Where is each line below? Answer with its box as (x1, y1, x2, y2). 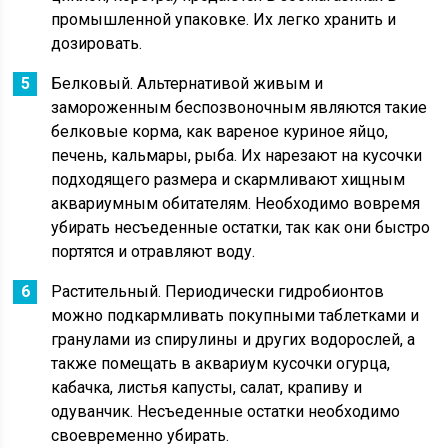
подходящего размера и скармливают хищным (51, 170, 406, 189)
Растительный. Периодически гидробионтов (51, 282, 385, 301)
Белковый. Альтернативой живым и (51, 74, 324, 93)
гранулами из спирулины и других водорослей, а (51, 330, 416, 349)
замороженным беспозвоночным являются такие (51, 98, 428, 117)
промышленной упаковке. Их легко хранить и (51, 10, 397, 29)
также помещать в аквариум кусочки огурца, (51, 354, 391, 373)
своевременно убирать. (51, 426, 230, 445)
